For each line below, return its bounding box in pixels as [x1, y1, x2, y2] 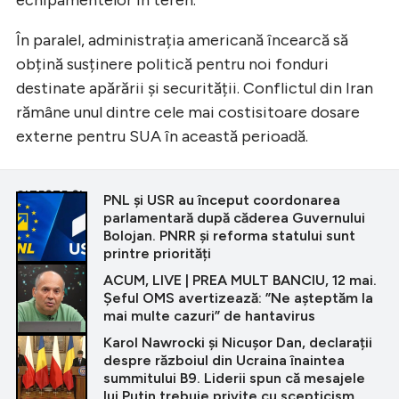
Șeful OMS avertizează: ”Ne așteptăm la [103, 289, 373, 306]
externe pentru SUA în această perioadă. [16, 126, 308, 146]
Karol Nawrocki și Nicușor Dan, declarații [103, 333, 372, 351]
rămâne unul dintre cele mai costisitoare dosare [16, 102, 360, 122]
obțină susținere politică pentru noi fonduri [16, 53, 329, 74]
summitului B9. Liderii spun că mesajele [103, 369, 365, 387]
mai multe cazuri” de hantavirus [103, 306, 315, 324]
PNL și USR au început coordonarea [103, 191, 340, 208]
